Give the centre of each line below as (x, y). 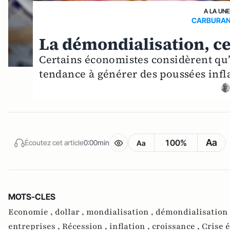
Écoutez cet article (54, 143)
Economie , (32, 212)
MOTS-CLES (32, 196)
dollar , (71, 212)
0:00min (97, 143)
